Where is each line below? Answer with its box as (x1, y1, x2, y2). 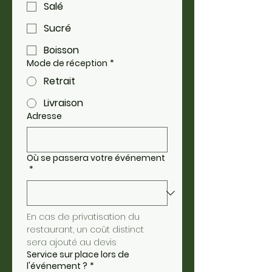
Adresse (27, 110, 62, 122)
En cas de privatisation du (27, 211, 140, 223)
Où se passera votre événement (27, 152, 165, 164)
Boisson (44, 43, 79, 57)
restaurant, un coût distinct (27, 223, 144, 236)
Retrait (44, 74, 75, 88)
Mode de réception (27, 57, 107, 69)
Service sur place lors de (27, 248, 129, 260)
